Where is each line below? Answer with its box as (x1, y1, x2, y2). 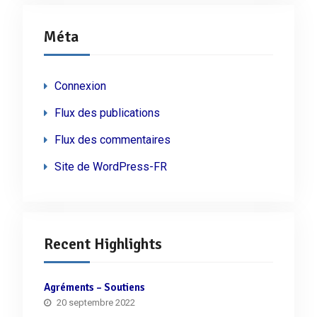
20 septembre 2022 (56, 296, 135, 308)
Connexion (54, 79, 106, 93)
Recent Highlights (43, 234, 162, 253)
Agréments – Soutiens (43, 280, 145, 294)
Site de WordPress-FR (54, 159, 167, 173)
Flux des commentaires (54, 132, 171, 146)
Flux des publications (54, 105, 160, 120)
